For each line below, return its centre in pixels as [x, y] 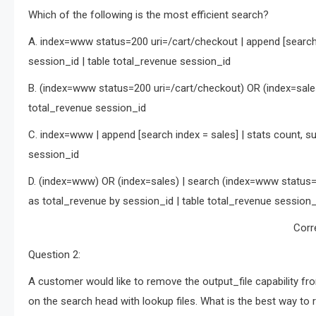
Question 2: [54, 255]
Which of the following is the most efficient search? [148, 15]
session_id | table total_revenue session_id [129, 61]
